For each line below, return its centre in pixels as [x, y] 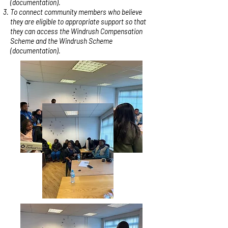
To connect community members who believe [76, 12]
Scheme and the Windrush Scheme [61, 41]
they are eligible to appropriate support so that [78, 21]
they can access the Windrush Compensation [76, 31]
